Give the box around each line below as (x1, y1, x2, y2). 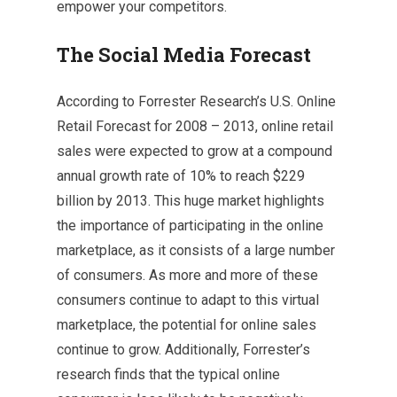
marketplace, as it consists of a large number (57, 242, 335, 260)
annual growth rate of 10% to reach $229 (57, 167, 305, 185)
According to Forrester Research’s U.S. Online (57, 93, 336, 111)
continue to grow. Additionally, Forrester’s (57, 341, 310, 359)
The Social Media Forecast (57, 42, 311, 68)
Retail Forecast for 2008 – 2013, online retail (57, 118, 333, 136)
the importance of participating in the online (57, 217, 323, 235)
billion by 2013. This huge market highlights (57, 192, 324, 210)
